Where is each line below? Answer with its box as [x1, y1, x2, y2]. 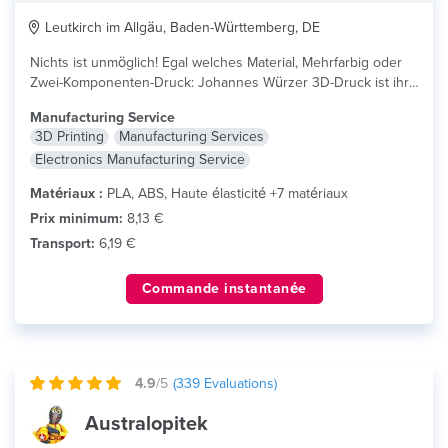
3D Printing [35, 128, 104, 145]
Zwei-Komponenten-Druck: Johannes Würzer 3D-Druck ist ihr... [30, 74, 417, 91]
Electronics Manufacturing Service [35, 151, 245, 168]
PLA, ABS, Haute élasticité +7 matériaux [103, 185, 348, 202]
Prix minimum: [30, 210, 123, 227]
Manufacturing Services [119, 128, 264, 145]
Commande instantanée [141, 280, 307, 297]
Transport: [30, 235, 95, 252]
